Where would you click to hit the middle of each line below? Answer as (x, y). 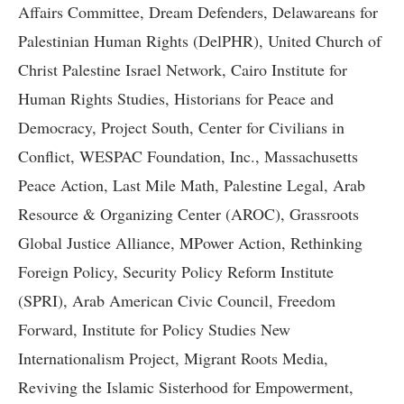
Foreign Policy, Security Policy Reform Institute (176, 272)
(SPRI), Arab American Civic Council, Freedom (177, 301)
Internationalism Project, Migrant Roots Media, (173, 358)
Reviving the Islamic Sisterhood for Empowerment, (186, 387)
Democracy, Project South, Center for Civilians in (181, 128)
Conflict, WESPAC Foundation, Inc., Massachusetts (188, 156)
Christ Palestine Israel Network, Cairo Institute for (183, 70)
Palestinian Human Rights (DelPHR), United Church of (200, 41)
